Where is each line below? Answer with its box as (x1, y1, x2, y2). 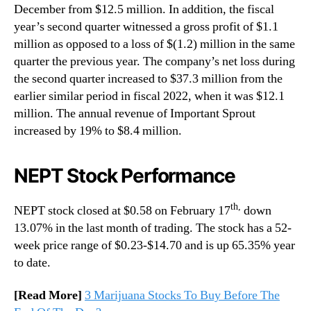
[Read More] (14, 287, 85, 304)
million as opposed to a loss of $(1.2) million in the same (14, 35, 295, 52)
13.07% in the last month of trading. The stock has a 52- (14, 219, 292, 236)
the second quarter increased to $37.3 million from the (14, 70, 283, 87)
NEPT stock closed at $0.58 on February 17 (14, 202, 230, 219)
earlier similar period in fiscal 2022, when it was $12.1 (14, 87, 285, 104)
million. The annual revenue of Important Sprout (14, 105, 255, 121)
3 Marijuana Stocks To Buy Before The (85, 287, 280, 304)
